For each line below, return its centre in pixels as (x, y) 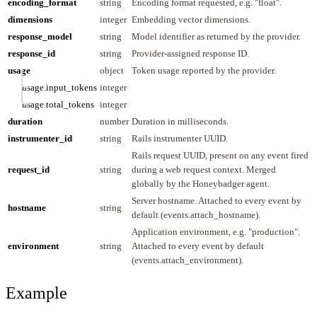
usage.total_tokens (58, 104)
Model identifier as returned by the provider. (216, 36)
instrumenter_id (40, 138)
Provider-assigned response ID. (190, 53)
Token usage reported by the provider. (204, 70)
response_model (40, 36)
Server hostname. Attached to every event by (217, 200)
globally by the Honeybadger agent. (201, 183)
